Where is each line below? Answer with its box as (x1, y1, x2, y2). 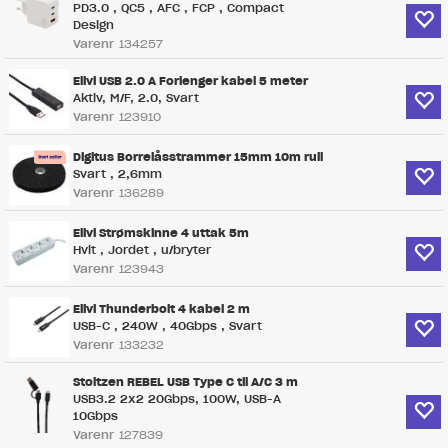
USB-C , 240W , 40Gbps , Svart (73, 318, 262, 334)
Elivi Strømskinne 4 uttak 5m (73, 225, 249, 241)
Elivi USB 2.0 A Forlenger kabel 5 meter (73, 73, 308, 89)
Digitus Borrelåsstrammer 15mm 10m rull (73, 149, 323, 165)
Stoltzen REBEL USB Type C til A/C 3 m (73, 374, 298, 390)
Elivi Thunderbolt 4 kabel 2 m (73, 301, 250, 317)
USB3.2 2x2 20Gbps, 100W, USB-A (73, 391, 281, 407)
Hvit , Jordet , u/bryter (73, 242, 211, 258)
